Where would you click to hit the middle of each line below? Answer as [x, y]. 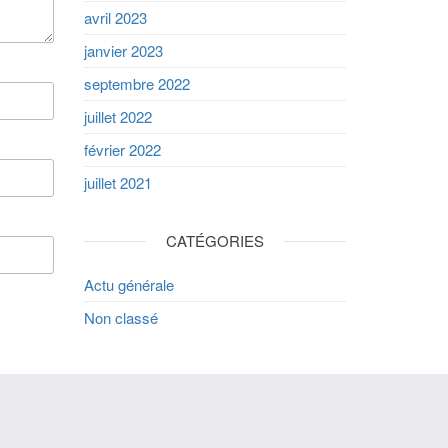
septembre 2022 [136, 83]
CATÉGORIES [214, 240]
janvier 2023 [123, 50]
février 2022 [122, 149]
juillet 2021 [117, 182]
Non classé [120, 317]
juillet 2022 [117, 116]
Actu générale [128, 284]
